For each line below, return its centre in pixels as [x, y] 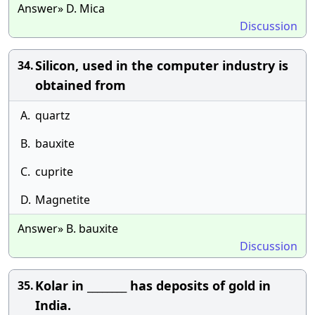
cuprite [54, 172]
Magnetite [63, 200]
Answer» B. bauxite [68, 229]
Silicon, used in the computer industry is [162, 65]
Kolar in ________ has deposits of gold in [153, 285]
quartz [53, 115]
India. [53, 305]
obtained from [81, 85]
